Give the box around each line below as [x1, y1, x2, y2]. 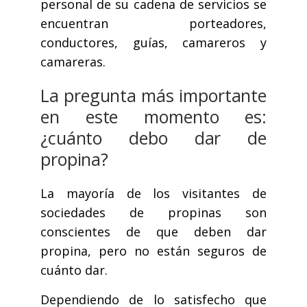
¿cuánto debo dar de [40, 126, 267, 150]
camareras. [40, 53, 106, 71]
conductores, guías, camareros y [40, 34, 267, 51]
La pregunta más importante [40, 84, 267, 108]
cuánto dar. [40, 262, 108, 279]
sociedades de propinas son [40, 204, 267, 221]
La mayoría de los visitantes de [40, 185, 267, 202]
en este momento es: [40, 105, 267, 129]
